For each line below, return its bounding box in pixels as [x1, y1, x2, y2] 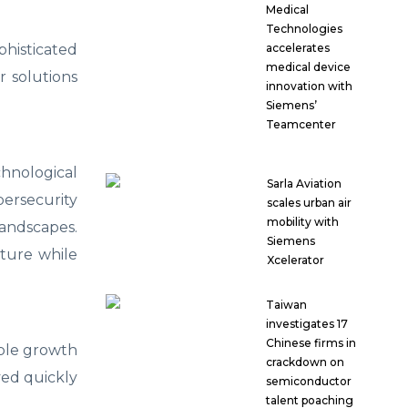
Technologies [265, 22, 342, 36]
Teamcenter [265, 117, 336, 132]
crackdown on [265, 355, 344, 370]
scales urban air [267, 196, 352, 210]
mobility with [267, 215, 340, 229]
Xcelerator [267, 253, 325, 268]
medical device [265, 60, 351, 75]
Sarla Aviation [267, 177, 342, 191]
